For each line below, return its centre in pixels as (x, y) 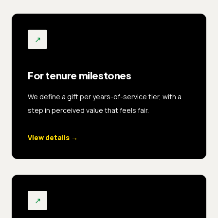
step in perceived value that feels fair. (88, 110)
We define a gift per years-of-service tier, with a (105, 96)
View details (49, 137)
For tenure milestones (80, 75)
